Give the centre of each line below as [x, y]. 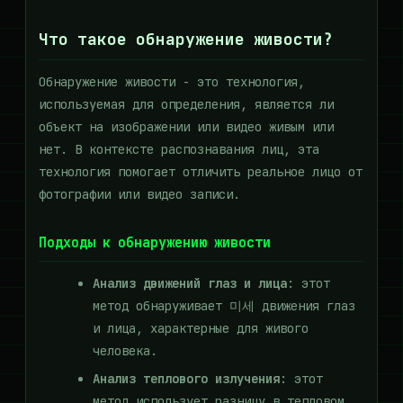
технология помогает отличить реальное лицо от [201, 172]
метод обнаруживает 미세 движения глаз [224, 306]
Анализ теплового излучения [186, 379]
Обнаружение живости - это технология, [172, 82]
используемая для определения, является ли [186, 104]
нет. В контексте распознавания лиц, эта [179, 149]
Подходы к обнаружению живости [155, 243]
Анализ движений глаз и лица [190, 283]
